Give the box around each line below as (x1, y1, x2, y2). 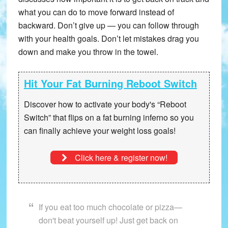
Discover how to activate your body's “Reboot (23, 98, 186, 110)
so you (167, 111, 194, 124)
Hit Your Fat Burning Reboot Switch (23, 76, 197, 91)
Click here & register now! (72, 152, 167, 164)
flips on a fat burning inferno (68, 111, 168, 124)
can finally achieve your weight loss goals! (23, 125, 176, 137)
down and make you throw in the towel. (18, 46, 158, 58)
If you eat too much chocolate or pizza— (38, 201, 182, 213)
